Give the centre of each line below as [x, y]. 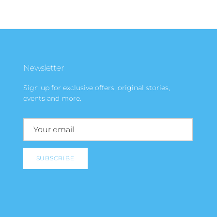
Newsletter [44, 67]
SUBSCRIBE [55, 158]
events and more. [52, 98]
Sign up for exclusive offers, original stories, [97, 87]
